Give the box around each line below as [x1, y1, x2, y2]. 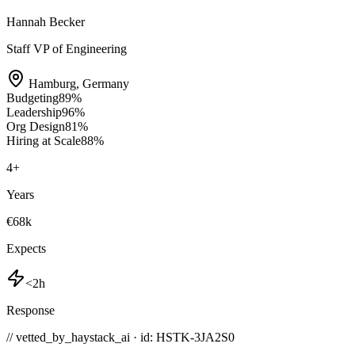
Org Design [6, 119, 65, 133]
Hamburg [29, 76, 76, 90]
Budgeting [6, 90, 59, 105]
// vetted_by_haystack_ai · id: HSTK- [6, 330, 194, 344]
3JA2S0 [194, 330, 235, 344]
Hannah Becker [6, 14, 85, 29]
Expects [6, 241, 46, 255]
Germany [82, 76, 129, 90]
